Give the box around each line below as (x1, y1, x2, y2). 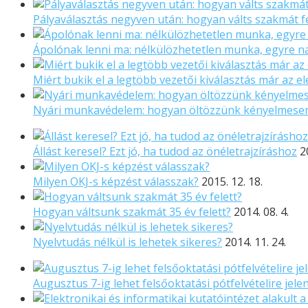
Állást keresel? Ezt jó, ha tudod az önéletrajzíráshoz (33, 143, 297, 159)
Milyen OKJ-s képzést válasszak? (33, 173, 199, 189)
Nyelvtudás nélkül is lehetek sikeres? (33, 234, 222, 250)
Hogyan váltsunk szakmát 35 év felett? (33, 203, 231, 219)
